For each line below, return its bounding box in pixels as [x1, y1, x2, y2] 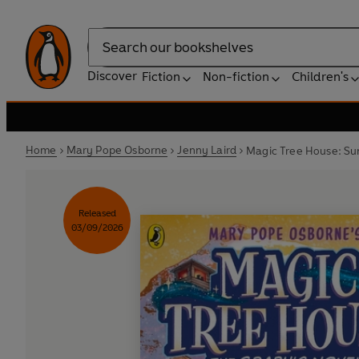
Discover [87, 68, 137, 83]
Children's [292, 69, 349, 84]
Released [78, 208, 116, 219]
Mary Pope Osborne [66, 143, 168, 157]
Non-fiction [203, 69, 269, 84]
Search [87, 47, 127, 63]
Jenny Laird [177, 143, 237, 157]
